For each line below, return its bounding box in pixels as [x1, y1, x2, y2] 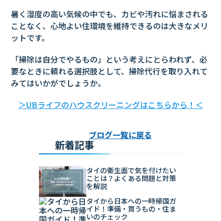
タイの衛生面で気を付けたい [86, 165, 176, 176]
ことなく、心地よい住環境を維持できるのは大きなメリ [11, 20, 209, 32]
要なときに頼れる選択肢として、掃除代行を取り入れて [11, 65, 208, 77]
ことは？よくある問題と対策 [86, 173, 176, 184]
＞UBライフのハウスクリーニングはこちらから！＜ [18, 99, 203, 111]
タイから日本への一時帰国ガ [86, 196, 176, 206]
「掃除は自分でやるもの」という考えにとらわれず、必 [11, 53, 208, 66]
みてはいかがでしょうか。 [11, 77, 106, 89]
